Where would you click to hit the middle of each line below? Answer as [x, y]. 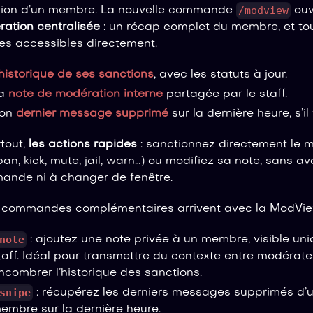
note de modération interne [86, 94]
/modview [264, 10]
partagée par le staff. [225, 94]
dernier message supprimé [92, 114]
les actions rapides [83, 144]
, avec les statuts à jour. [220, 74]
